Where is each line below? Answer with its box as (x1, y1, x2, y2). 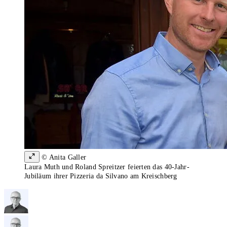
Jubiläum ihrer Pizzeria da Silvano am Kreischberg (24, 172, 177, 180)
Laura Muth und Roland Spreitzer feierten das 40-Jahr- (24, 163, 190, 171)
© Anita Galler (40, 154, 87, 162)
